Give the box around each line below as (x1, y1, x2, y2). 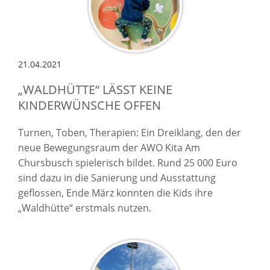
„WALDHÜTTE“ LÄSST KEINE (18, 81, 172, 98)
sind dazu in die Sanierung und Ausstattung (18, 171, 216, 184)
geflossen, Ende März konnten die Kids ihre (18, 186, 213, 199)
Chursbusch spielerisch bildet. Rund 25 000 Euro (18, 155, 237, 169)
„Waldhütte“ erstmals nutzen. (18, 201, 151, 215)
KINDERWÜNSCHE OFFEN (18, 96, 161, 113)
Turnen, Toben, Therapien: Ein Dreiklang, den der (18, 125, 241, 139)
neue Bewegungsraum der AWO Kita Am (18, 140, 200, 154)
